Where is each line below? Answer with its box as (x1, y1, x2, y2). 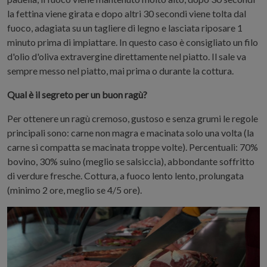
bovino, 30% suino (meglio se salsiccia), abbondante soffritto (7, 156, 254, 167)
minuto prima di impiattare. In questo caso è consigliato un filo (7, 36, 258, 48)
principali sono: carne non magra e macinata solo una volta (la (7, 127, 254, 138)
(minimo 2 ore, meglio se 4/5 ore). (7, 184, 142, 195)
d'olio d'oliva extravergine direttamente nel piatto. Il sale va (7, 51, 246, 62)
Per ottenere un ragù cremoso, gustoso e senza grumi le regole (7, 113, 258, 124)
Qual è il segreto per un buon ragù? (7, 89, 147, 100)
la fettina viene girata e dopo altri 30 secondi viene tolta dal (7, 8, 246, 19)
